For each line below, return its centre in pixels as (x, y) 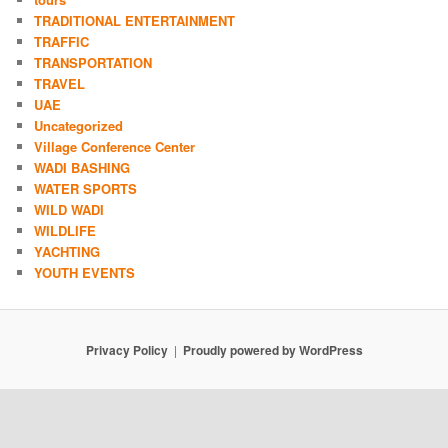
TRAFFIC (62, 41)
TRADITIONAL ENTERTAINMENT (135, 20)
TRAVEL (60, 83)
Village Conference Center (115, 146)
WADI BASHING (82, 167)
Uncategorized (79, 125)
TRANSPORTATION (93, 62)
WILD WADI (69, 209)
